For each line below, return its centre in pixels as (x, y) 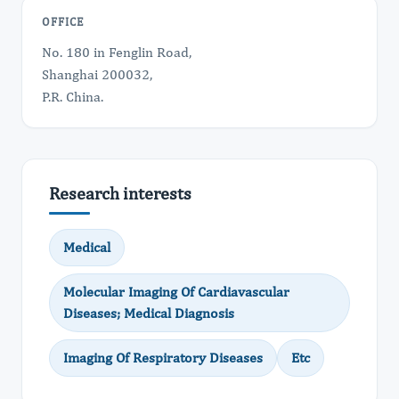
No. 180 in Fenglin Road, (117, 52)
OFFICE (63, 22)
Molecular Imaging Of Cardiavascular (176, 292)
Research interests (120, 193)
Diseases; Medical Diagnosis (149, 313)
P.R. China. (73, 97)
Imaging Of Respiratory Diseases (163, 358)
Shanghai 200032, (97, 74)
